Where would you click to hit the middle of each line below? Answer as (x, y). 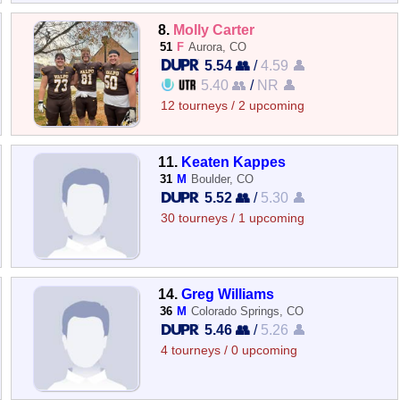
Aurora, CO (218, 46)
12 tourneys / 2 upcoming (233, 105)
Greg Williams (228, 294)
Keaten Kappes (234, 161)
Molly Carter (214, 29)
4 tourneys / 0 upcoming (229, 350)
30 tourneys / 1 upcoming (233, 218)
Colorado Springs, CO (248, 311)
